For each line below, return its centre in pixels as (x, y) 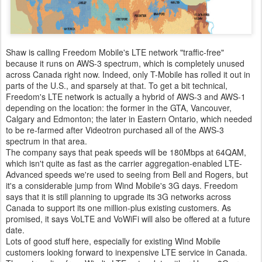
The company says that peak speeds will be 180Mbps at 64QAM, (126, 152)
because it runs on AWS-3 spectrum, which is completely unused (125, 63)
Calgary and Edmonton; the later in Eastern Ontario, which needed (129, 118)
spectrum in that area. (46, 141)
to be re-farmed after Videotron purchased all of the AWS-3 (115, 130)
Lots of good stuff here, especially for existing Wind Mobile (113, 241)
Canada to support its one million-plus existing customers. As (118, 207)
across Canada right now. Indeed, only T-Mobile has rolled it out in (128, 74)
